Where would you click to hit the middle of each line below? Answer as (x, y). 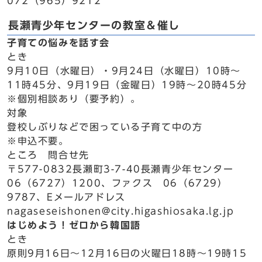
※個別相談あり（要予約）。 (74, 99)
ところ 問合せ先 (48, 155)
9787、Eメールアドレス (72, 197)
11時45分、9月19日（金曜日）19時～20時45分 (127, 85)
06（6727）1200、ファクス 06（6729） (118, 183)
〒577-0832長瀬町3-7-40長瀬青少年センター (125, 169)
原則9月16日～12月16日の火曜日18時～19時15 (127, 253)
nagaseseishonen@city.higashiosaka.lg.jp (121, 211)
